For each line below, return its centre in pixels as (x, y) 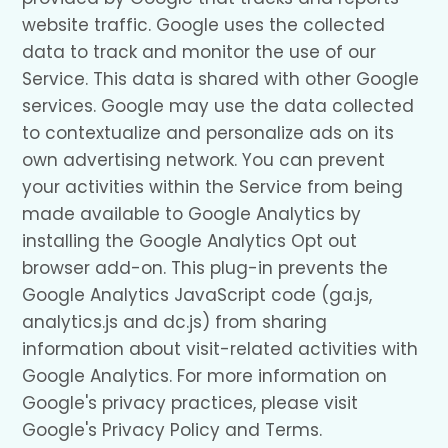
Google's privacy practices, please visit (190, 403)
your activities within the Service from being (213, 187)
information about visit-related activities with (220, 349)
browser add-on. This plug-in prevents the (205, 268)
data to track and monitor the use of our (199, 52)
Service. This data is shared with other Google (221, 79)
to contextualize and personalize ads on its (208, 133)
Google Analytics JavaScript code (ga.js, (197, 295)
